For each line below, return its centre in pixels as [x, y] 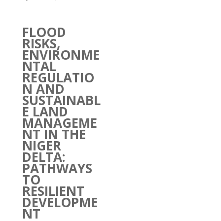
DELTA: [43, 157]
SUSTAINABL [61, 100]
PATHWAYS [57, 168]
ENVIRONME [61, 55]
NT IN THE [54, 134]
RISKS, [41, 43]
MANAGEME [59, 123]
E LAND [45, 111]
